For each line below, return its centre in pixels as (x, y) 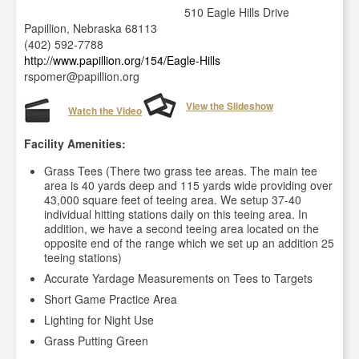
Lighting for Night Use (99, 320)
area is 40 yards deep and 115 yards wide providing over (188, 185)
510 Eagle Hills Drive (237, 12)
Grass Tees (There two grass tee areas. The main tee (181, 171)
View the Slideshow (230, 106)
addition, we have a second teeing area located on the (182, 228)
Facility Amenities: (75, 143)
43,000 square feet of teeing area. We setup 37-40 (173, 200)
